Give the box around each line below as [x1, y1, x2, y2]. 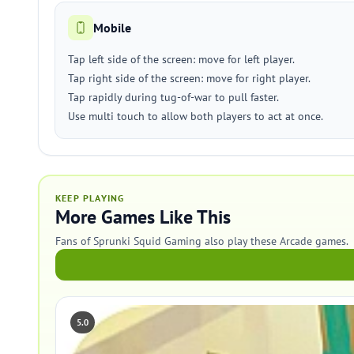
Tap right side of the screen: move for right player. [68, 71, 311, 85]
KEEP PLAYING [55, 192, 125, 204]
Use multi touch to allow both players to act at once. [68, 109, 323, 123]
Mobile [93, 20, 131, 36]
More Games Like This [55, 205, 231, 229]
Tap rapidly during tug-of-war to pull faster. [68, 90, 279, 104]
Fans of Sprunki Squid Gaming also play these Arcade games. [55, 234, 348, 248]
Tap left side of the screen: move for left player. [68, 52, 295, 66]
